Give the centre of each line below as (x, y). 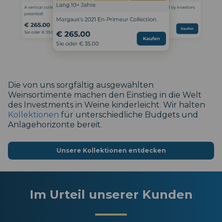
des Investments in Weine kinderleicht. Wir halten (107, 105)
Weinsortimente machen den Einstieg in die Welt (105, 95)
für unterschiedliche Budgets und (129, 114)
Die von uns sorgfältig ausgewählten (81, 85)
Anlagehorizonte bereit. (55, 124)
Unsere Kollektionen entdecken (111, 150)
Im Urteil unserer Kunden (111, 194)
